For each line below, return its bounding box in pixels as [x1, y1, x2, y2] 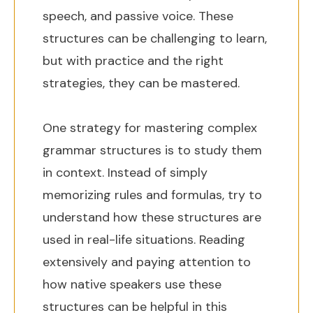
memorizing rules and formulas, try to [43, 187, 262, 203]
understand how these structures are [43, 209, 261, 226]
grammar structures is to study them [43, 142, 262, 159]
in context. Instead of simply [43, 164, 208, 181]
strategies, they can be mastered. [43, 75, 240, 92]
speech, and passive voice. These [43, 8, 233, 24]
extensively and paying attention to [43, 254, 251, 270]
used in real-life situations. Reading [43, 231, 245, 248]
